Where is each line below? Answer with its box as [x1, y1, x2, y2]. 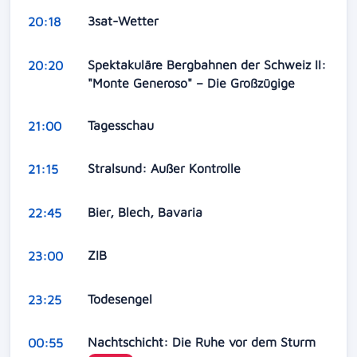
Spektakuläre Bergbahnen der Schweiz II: [87, 57, 326, 72]
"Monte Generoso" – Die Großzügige [87, 75, 299, 90]
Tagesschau [87, 118, 158, 133]
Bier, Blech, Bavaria [87, 204, 206, 219]
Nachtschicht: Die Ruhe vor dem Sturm [87, 334, 320, 349]
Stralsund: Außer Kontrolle [87, 161, 245, 176]
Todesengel [87, 291, 156, 306]
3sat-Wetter [87, 14, 163, 29]
